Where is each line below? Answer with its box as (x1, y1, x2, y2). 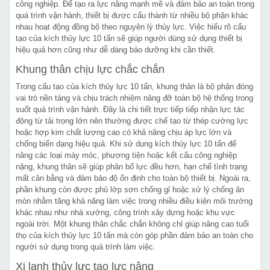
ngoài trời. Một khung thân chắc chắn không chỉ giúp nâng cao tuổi (16, 219, 249, 228)
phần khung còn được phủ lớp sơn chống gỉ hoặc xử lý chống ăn (16, 184, 244, 194)
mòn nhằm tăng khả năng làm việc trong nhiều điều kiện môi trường (16, 196, 253, 206)
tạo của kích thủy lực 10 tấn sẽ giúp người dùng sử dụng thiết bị (16, 33, 242, 43)
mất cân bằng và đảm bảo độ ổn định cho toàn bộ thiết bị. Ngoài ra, (16, 173, 251, 183)
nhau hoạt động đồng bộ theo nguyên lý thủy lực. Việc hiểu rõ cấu (16, 22, 246, 31)
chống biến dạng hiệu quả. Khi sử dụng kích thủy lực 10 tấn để (16, 139, 236, 148)
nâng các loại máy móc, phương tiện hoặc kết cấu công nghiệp (16, 150, 237, 160)
